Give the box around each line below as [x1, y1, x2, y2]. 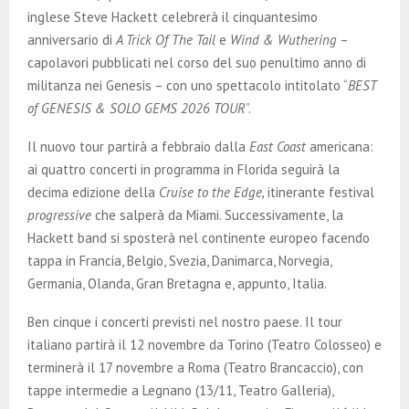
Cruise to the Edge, [159, 183, 267, 201]
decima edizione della [27, 183, 159, 201]
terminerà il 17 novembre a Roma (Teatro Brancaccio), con [27, 358, 363, 376]
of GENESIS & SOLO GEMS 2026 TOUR [27, 99, 246, 117]
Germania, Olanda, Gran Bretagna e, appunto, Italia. [27, 274, 327, 292]
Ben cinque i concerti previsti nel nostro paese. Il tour [27, 312, 342, 330]
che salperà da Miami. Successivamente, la [91, 205, 343, 224]
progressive [27, 205, 91, 224]
